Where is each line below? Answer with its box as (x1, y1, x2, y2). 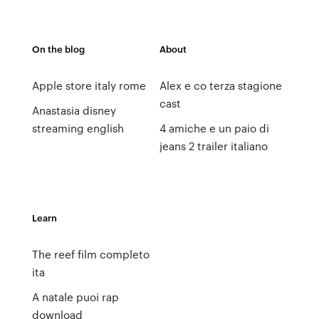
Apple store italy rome (31, 78, 146, 93)
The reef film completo (31, 246, 150, 262)
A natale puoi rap (31, 289, 119, 305)
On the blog (31, 42, 85, 56)
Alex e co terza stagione (159, 78, 282, 93)
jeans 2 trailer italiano (159, 138, 268, 154)
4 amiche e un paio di (159, 120, 269, 136)
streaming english (31, 120, 124, 136)
